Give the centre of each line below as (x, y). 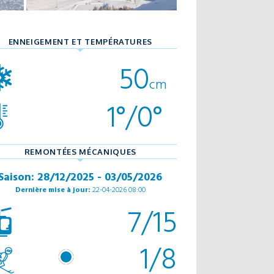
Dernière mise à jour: (53, 189)
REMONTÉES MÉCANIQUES (80, 152)
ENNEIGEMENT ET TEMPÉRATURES (80, 42)
